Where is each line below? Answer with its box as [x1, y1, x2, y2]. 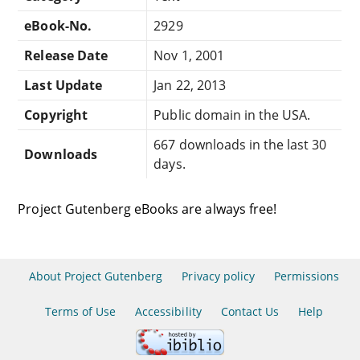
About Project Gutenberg [28, 268, 163, 284]
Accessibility [135, 304, 202, 319]
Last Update [24, 76, 102, 94]
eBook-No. [24, 16, 92, 35]
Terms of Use [44, 304, 117, 319]
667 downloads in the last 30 [153, 135, 327, 153]
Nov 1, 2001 [153, 46, 224, 64]
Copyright [24, 105, 88, 124]
